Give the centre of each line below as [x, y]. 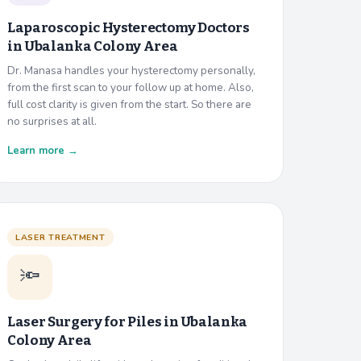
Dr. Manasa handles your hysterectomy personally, [131, 70]
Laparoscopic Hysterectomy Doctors [129, 27]
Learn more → [43, 150]
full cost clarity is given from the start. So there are [129, 104]
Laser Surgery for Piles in [94, 322]
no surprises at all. [52, 121]
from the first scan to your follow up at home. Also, [131, 87]
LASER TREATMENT [60, 237]
